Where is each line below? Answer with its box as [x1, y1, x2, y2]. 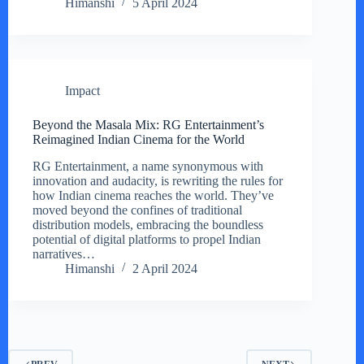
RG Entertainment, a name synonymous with [32, 158, 263, 173]
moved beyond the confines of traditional [32, 202, 242, 217]
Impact [65, 83, 100, 97]
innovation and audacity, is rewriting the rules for [32, 173, 283, 188]
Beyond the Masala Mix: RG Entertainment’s [32, 117, 264, 132]
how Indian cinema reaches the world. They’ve [32, 188, 274, 202]
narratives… [32, 246, 95, 261]
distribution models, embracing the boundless [32, 217, 263, 232]
